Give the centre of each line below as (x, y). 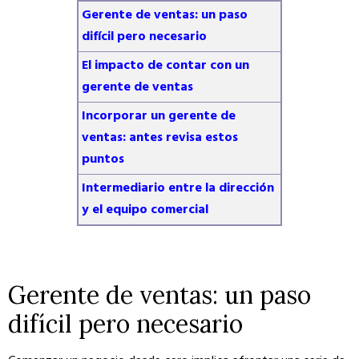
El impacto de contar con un (165, 66)
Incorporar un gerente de (158, 116)
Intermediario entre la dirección (177, 188)
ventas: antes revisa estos (159, 138)
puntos (103, 159)
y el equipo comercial (145, 210)
